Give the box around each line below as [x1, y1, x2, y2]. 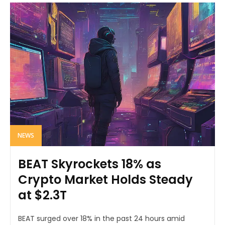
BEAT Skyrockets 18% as [18, 155, 161, 172]
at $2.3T [18, 186, 67, 203]
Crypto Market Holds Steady [18, 171, 193, 188]
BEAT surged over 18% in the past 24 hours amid [18, 213, 185, 223]
